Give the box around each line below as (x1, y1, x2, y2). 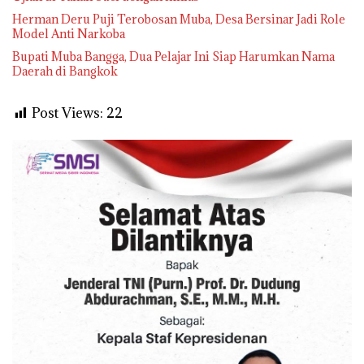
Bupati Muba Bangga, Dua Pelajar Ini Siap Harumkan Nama (12, 49, 335, 65)
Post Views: (32, 104, 103, 123)
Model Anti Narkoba (12, 26, 125, 42)
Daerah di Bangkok (12, 63, 118, 80)
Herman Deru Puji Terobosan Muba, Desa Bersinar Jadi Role (12, 11, 345, 28)
